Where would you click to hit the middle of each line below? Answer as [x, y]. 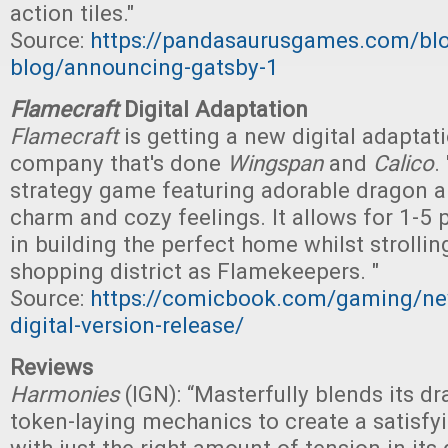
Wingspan [275, 163]
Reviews [51, 367]
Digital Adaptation [213, 109]
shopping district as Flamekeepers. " [194, 271]
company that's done [118, 163]
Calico [403, 163]
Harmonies [67, 394]
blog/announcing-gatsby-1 [144, 67]
